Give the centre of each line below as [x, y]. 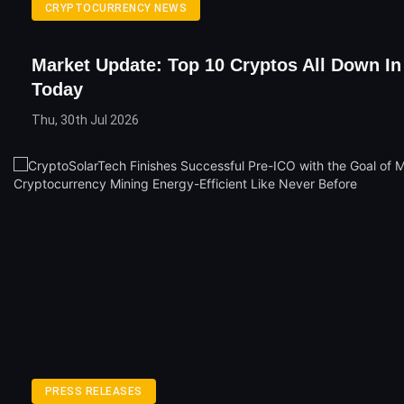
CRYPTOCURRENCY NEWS [116, 9]
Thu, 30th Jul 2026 [85, 120]
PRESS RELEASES [94, 392]
